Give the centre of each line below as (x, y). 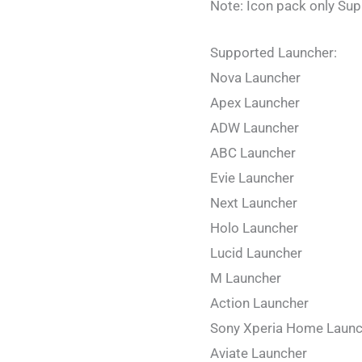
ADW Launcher (255, 127)
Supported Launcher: (274, 52)
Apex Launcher (255, 102)
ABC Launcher (253, 152)
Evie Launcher (252, 177)
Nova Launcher (255, 77)
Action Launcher (259, 303)
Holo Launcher (254, 227)
